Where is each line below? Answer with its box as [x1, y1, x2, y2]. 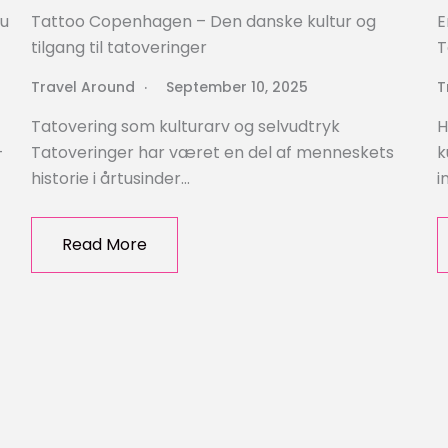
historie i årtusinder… [30, 167, 190, 191]
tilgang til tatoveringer [30, 36, 207, 60]
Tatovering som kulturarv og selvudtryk [30, 115, 340, 139]
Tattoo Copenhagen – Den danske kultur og [30, 10, 376, 34]
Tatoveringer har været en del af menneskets [30, 141, 394, 165]
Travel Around [30, 77, 135, 98]
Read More [61, 233, 147, 257]
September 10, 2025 [165, 77, 308, 98]
